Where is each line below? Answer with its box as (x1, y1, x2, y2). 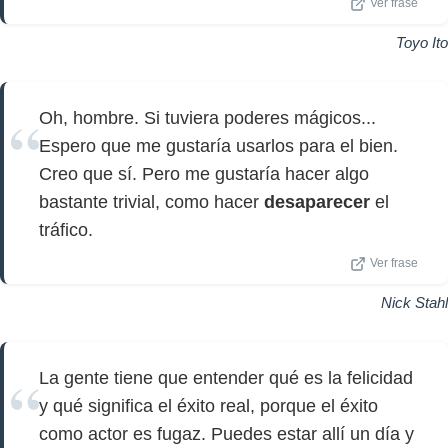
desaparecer (264, 192, 370, 212)
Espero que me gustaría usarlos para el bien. (39, 136, 398, 156)
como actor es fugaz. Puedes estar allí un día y (39, 424, 414, 444)
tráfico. (39, 220, 93, 240)
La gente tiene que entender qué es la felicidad (39, 368, 413, 388)
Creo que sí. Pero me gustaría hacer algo (39, 164, 369, 184)
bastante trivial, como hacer (39, 192, 264, 212)
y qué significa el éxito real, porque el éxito (39, 396, 378, 416)
